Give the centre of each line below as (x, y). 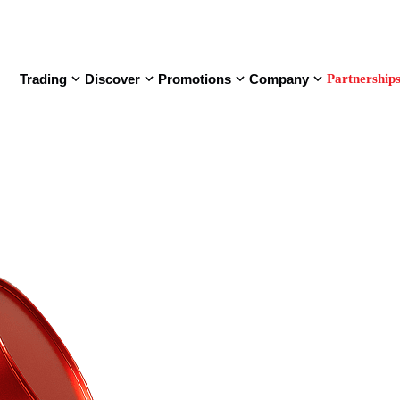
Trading (43, 79)
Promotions (194, 79)
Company (279, 79)
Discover (112, 79)
